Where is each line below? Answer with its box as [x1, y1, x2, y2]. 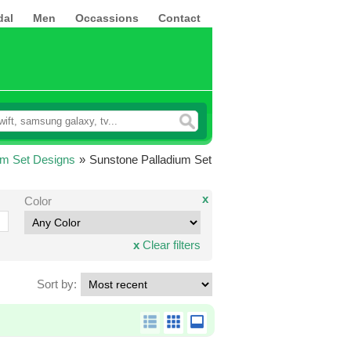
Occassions [75, 12, 139, 24]
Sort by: [37, 277, 77, 291]
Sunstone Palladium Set [89, 153, 212, 166]
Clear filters [139, 238, 201, 251]
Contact [158, 12, 201, 24]
